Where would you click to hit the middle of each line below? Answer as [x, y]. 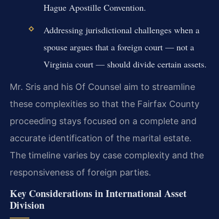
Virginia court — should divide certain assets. [125, 64]
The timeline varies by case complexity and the [107, 155]
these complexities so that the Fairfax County [105, 104]
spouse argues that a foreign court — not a [119, 47]
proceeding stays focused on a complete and [103, 121]
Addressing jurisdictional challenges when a [121, 30]
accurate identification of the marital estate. [101, 138]
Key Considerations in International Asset [98, 194]
